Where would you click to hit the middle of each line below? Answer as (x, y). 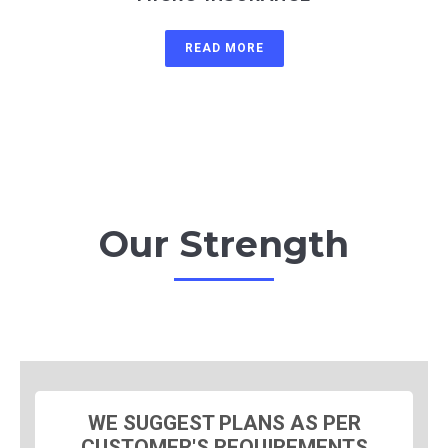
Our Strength (224, 243)
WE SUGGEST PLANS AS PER (224, 422)
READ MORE (224, 47)
